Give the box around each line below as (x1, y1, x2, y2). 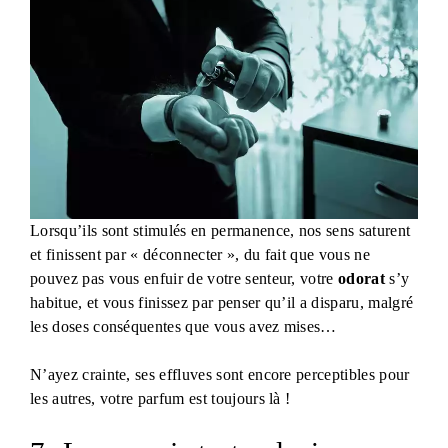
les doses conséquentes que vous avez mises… (30, 317, 337, 335)
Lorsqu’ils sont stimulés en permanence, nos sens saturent (30, 221, 411, 239)
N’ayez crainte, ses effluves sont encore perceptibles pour (30, 365, 410, 383)
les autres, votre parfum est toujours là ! (30, 389, 291, 407)
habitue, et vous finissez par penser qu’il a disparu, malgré (30, 293, 414, 311)
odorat (338, 269, 385, 287)
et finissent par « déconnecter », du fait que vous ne (30, 245, 370, 263)
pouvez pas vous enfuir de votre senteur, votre (30, 269, 339, 287)
